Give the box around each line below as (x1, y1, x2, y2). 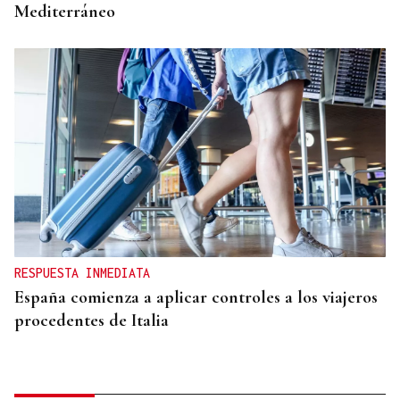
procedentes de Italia (14, 310, 169, 332)
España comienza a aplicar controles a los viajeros (14, 287, 378, 309)
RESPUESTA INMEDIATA (14, 265, 150, 281)
